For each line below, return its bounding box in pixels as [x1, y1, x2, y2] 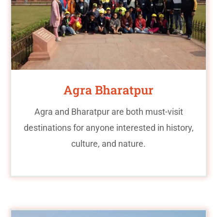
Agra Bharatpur [63, 81, 154, 98]
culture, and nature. [71, 138, 146, 149]
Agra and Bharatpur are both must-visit [34, 106, 183, 117]
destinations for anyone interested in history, [23, 122, 194, 133]
